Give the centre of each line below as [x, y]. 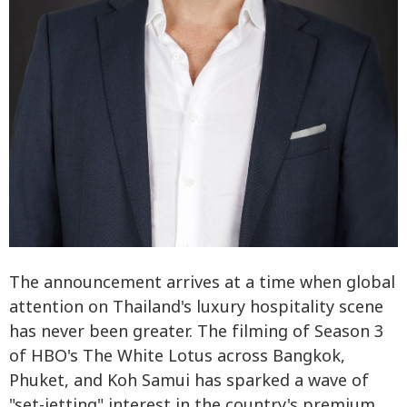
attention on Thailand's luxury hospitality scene [196, 307]
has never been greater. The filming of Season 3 [196, 332]
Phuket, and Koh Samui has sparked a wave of [189, 381]
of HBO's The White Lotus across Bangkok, [177, 356]
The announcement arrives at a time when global [202, 283]
